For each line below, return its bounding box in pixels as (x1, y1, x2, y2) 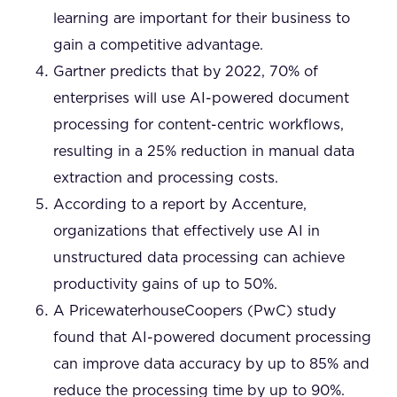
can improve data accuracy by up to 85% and (53, 357, 370, 372)
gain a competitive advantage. (53, 38, 263, 53)
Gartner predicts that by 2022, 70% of (53, 65, 318, 80)
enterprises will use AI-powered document (53, 91, 349, 106)
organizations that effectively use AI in (53, 224, 320, 239)
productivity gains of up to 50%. (53, 277, 277, 292)
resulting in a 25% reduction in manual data (53, 144, 354, 160)
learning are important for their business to (53, 12, 350, 27)
